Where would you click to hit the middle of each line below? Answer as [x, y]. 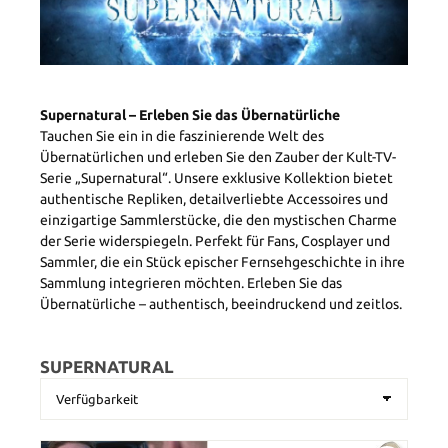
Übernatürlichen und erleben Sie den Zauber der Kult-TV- [218, 157]
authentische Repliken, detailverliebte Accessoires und [214, 199]
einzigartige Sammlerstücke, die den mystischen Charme [218, 220]
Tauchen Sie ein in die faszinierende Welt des [182, 136]
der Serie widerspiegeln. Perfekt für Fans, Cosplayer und [215, 241]
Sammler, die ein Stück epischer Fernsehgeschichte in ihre [222, 262]
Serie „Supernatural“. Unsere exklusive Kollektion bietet [216, 178]
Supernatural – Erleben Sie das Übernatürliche [190, 115]
